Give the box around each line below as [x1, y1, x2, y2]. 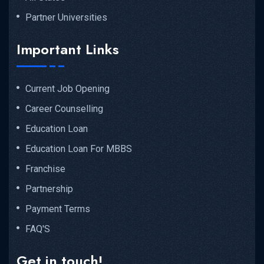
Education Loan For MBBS [25, 143, 132, 155]
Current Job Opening [25, 83, 110, 95]
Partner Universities [25, 12, 107, 24]
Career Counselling [25, 103, 103, 115]
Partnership [25, 183, 73, 195]
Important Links [16, 39, 119, 60]
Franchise [25, 163, 65, 175]
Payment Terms [25, 203, 90, 215]
